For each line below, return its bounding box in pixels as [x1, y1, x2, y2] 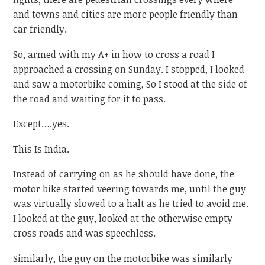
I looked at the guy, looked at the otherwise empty [13, 212, 233, 225]
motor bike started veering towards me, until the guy [13, 182, 247, 196]
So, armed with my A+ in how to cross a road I [13, 47, 215, 61]
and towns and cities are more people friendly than [13, 8, 238, 21]
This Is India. [13, 142, 70, 156]
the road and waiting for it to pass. [13, 92, 166, 105]
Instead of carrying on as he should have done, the [13, 167, 235, 181]
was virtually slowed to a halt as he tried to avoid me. [13, 197, 249, 211]
